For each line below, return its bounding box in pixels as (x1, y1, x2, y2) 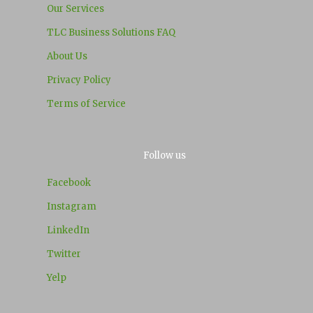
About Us (47, 50, 87, 62)
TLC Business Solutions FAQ (47, 27, 175, 38)
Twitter (47, 248, 81, 260)
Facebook (47, 177, 91, 189)
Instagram (47, 201, 96, 212)
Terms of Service (47, 98, 126, 110)
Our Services (47, 3, 104, 15)
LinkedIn (47, 224, 89, 236)
